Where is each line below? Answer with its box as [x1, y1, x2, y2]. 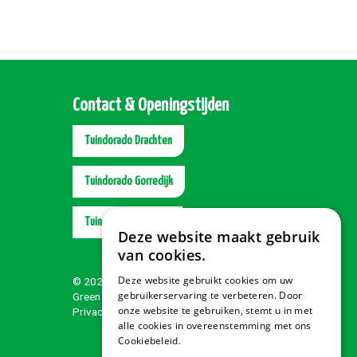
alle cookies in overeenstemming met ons [118, 319, 312, 332]
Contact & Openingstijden [73, 96, 229, 115]
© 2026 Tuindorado [73, 274, 166, 288]
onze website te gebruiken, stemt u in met [118, 304, 313, 317]
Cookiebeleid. [118, 334, 181, 347]
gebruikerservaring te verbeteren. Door [118, 288, 303, 302]
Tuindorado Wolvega [84, 215, 171, 228]
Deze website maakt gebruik [118, 227, 320, 246]
